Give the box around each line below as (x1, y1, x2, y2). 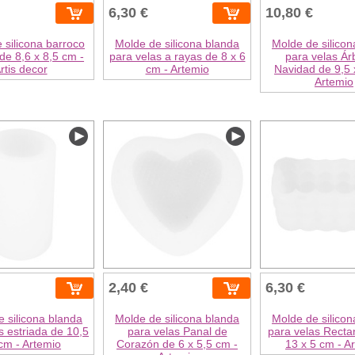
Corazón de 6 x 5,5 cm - (116, 338, 238, 351)
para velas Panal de (127, 325, 227, 338)
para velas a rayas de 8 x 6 (109, 50, 246, 63)
